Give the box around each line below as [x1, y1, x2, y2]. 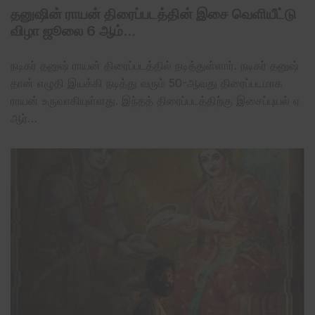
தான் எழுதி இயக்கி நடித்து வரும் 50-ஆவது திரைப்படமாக [11, 76, 283, 91]
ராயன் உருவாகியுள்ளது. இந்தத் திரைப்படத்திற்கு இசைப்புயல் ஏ [11, 94, 300, 108]
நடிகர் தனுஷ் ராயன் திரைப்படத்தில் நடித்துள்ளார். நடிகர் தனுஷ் [11, 58, 299, 73]
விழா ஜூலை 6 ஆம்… [11, 22, 136, 40]
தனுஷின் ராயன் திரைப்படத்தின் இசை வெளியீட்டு [11, 6, 296, 23]
